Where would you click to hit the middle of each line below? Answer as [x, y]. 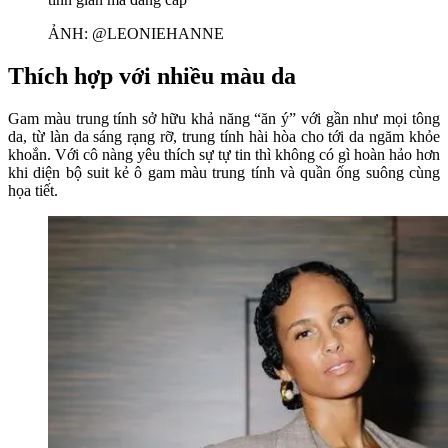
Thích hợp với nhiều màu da [152, 76]
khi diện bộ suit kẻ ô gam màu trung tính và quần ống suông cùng [224, 173]
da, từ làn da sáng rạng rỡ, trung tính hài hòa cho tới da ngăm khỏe [224, 137]
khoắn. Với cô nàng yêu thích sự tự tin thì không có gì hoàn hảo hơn [224, 155]
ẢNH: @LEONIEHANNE [136, 34]
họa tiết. [35, 191]
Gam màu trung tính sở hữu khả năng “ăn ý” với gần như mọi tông [224, 119]
